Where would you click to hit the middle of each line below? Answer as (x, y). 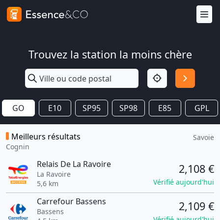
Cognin (18, 147)
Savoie (204, 137)
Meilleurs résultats (46, 137)
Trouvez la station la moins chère (110, 54)
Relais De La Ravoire (74, 164)
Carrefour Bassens (71, 201)
